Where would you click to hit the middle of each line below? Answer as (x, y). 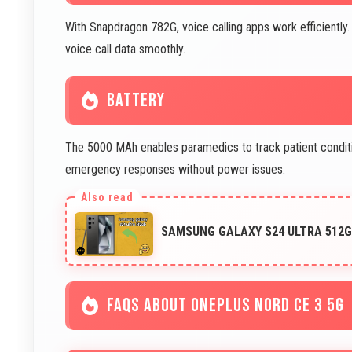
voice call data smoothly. (125, 49)
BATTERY (136, 100)
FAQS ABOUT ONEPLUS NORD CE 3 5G (225, 306)
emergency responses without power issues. (175, 169)
